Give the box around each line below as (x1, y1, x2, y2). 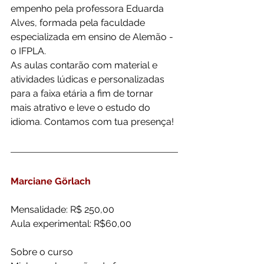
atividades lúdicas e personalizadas (11, 74, 167, 85)
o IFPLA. (11, 45, 46, 57)
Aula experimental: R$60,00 (11, 218, 131, 229)
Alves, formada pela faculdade (11, 17, 147, 28)
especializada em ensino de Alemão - (11, 31, 176, 42)
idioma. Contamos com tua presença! (11, 116, 174, 127)
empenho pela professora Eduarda (11, 3, 166, 14)
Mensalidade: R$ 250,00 (11, 204, 114, 215)
